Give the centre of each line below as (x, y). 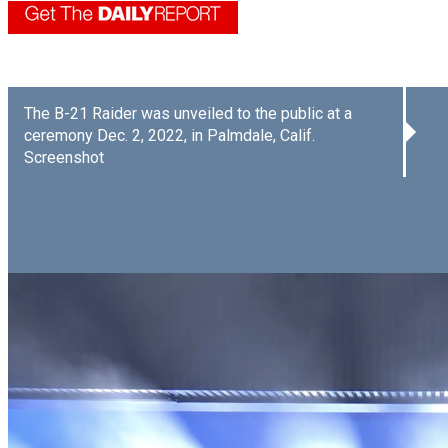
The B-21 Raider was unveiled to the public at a (188, 113)
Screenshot (64, 157)
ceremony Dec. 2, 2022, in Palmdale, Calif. (169, 135)
